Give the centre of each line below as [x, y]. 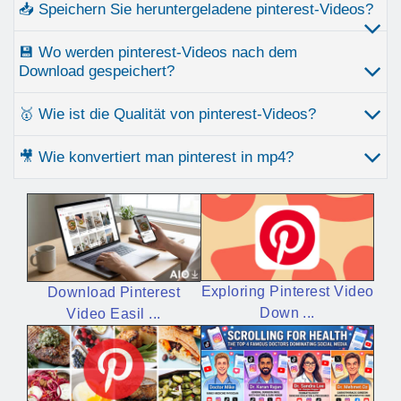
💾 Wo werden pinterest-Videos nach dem [158, 53]
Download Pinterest [114, 292]
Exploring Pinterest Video [287, 292]
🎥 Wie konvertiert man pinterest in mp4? [156, 158]
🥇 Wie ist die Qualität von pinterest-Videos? [167, 115]
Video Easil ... [114, 313]
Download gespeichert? [97, 72]
